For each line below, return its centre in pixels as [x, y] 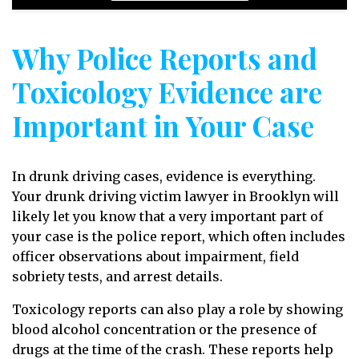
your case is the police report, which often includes [179, 236]
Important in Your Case [163, 125]
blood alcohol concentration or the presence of [164, 329]
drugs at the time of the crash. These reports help [173, 349]
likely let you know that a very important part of [167, 216]
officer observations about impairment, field [155, 256]
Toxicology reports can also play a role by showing [177, 309]
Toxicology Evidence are [167, 92]
